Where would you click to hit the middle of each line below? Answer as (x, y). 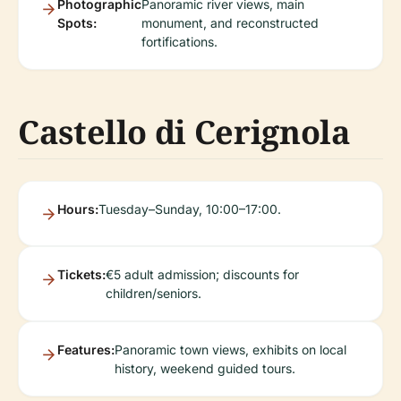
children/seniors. (154, 293)
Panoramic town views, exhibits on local (230, 350)
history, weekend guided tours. (205, 368)
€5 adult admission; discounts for (202, 274)
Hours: (78, 209)
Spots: (77, 23)
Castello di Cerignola (184, 132)
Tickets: (81, 274)
